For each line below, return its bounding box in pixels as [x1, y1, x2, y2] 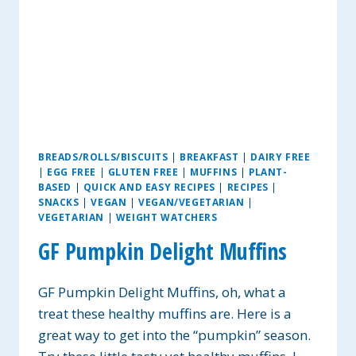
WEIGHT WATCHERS [115, 211, 218, 224]
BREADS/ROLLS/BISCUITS [38, 150, 168, 164]
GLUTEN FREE [107, 165, 179, 179]
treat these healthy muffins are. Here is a [38, 304, 292, 323]
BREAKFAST [180, 150, 239, 164]
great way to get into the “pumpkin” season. [38, 325, 311, 344]
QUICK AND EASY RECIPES [83, 180, 215, 194]
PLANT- [249, 165, 288, 179]
